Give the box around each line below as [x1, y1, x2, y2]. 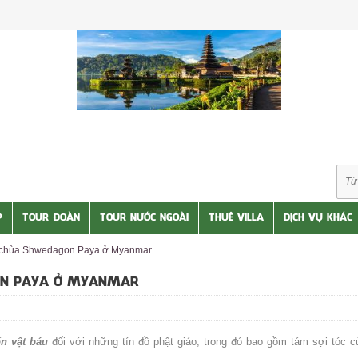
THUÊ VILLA [209, 213, 264, 223]
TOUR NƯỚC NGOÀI [100, 213, 189, 223]
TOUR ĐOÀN [22, 213, 80, 223]
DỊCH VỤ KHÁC [284, 213, 352, 223]
